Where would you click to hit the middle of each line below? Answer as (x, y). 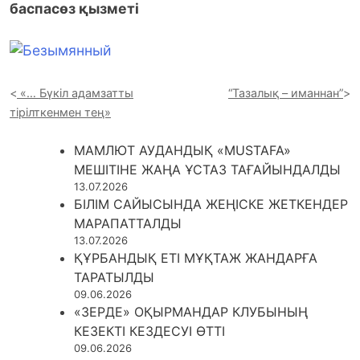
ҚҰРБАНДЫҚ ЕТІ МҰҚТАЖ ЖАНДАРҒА (196, 258)
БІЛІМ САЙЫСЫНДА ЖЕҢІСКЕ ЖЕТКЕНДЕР (211, 204)
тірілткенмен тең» (60, 112)
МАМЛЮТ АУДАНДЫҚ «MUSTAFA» (182, 150)
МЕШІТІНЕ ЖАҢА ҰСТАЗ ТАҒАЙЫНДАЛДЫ (207, 169)
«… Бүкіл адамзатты (77, 92)
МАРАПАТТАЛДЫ (128, 223)
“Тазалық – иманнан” (286, 92)
